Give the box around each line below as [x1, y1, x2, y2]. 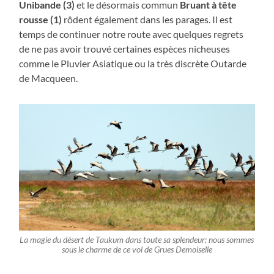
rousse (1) [19, 13, 62, 26]
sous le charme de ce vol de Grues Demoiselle [61, 245, 212, 255]
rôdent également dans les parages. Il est [62, 13, 233, 26]
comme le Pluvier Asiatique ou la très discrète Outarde [19, 57, 247, 70]
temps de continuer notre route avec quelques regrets [19, 28, 244, 40]
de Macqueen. [19, 72, 78, 84]
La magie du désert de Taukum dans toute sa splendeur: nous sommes [20, 235, 254, 245]
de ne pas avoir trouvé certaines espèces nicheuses [19, 43, 231, 55]
